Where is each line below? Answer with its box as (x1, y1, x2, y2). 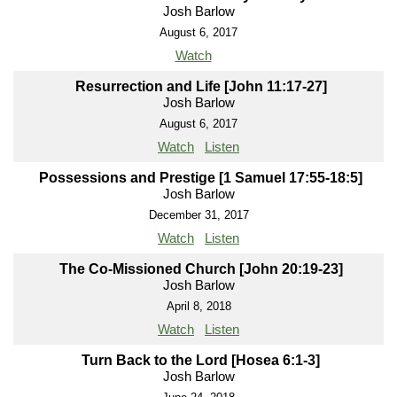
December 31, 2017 (148, 208, 249, 222)
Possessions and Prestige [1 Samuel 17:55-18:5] (39, 170, 362, 186)
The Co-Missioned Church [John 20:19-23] (58, 261, 343, 277)
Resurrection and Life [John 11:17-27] (74, 79, 327, 95)
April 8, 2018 (166, 300, 231, 314)
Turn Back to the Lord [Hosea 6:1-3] (82, 353, 320, 369)
